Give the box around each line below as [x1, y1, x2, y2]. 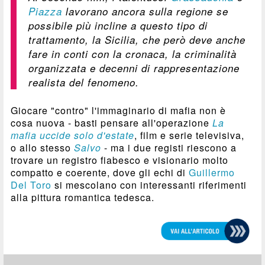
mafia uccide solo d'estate [11, 128, 135, 142]
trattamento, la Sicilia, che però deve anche [28, 32, 246, 47]
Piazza [28, 4, 63, 18]
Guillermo [189, 165, 235, 179]
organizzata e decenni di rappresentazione [28, 60, 240, 75]
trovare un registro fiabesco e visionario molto [11, 153, 229, 167]
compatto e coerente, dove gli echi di [11, 165, 189, 179]
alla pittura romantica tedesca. [11, 190, 155, 204]
